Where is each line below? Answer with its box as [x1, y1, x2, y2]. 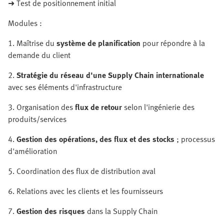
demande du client [8, 49, 70, 61]
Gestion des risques [16, 205, 87, 217]
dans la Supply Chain [87, 205, 157, 217]
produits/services [8, 113, 66, 125]
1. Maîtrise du [8, 37, 56, 49]
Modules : [8, 17, 42, 29]
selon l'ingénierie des [122, 101, 194, 113]
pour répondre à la [140, 37, 205, 49]
